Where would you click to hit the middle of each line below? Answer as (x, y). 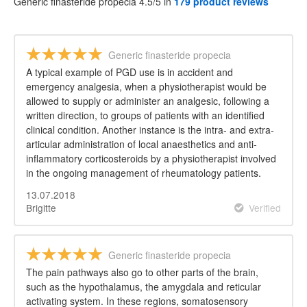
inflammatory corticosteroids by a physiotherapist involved (151, 158)
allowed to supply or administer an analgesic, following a (148, 101)
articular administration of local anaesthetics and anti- (142, 144)
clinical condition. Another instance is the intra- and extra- (150, 130)
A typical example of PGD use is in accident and (130, 72)
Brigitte (41, 208)
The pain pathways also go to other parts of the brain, (142, 272)
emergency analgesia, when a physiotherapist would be (146, 86)
